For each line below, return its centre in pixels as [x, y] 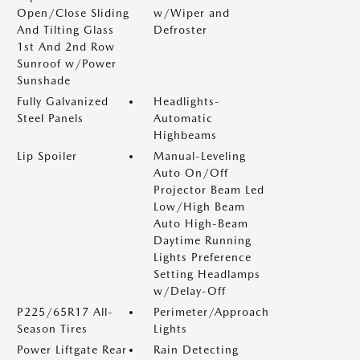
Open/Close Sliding [73, 12]
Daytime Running [202, 240]
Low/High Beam [199, 206]
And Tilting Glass [65, 29]
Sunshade [44, 80]
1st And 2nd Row [66, 46]
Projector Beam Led [209, 189]
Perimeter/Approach [211, 311]
